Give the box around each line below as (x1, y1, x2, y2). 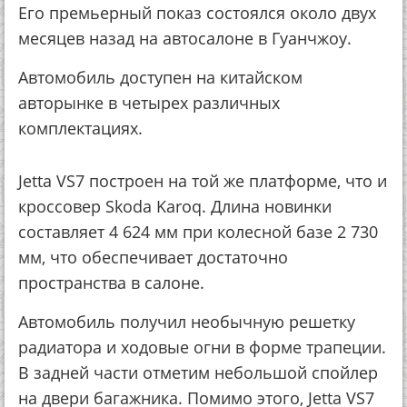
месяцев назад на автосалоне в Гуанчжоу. (18, 27, 352, 49)
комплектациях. (18, 117, 143, 139)
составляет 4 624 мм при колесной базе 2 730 (18, 221, 378, 243)
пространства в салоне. (18, 272, 204, 293)
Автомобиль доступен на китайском (18, 66, 303, 88)
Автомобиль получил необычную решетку (18, 311, 355, 333)
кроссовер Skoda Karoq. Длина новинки (18, 195, 332, 217)
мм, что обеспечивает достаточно (18, 246, 288, 268)
